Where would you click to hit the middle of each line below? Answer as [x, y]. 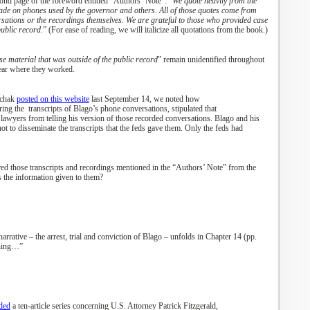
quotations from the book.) [224, 30]
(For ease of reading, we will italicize [109, 30]
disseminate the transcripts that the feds [82, 128]
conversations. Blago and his [212, 118]
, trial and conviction [98, 237]
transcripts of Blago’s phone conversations [98, 109]
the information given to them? [53, 177]
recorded [150, 118]
